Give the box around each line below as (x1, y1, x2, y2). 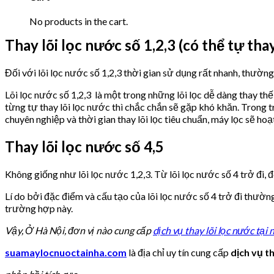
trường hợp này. (5, 202, 73, 214)
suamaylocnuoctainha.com (5, 246, 127, 258)
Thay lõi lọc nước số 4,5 (5, 138, 164, 155)
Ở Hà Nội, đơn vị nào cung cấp (25, 224, 153, 236)
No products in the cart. (29, 15, 128, 27)
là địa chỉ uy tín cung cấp (127, 246, 229, 258)
